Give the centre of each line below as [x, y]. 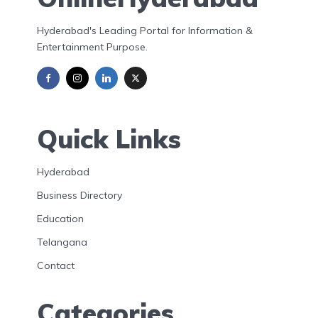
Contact [56, 265]
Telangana [62, 242]
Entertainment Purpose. [92, 47]
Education [60, 218]
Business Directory [79, 195]
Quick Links [109, 139]
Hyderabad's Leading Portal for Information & [145, 31]
